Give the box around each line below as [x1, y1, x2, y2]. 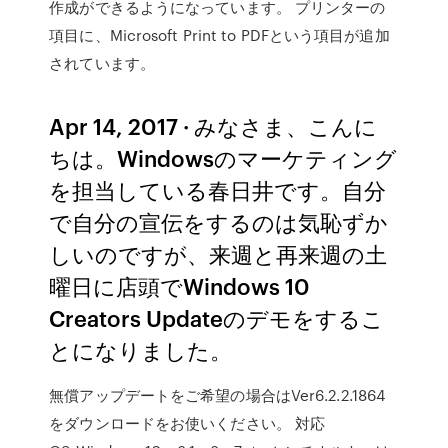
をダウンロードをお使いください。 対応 [49, 412, 326, 434]
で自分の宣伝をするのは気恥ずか [49, 206, 389, 237]
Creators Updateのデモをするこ [49, 302, 385, 333]
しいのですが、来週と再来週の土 [49, 238, 388, 269]
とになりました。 [49, 334, 233, 365]
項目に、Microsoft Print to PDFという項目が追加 [49, 24, 390, 46]
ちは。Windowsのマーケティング [49, 142, 398, 173]
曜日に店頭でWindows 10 [49, 270, 311, 301]
